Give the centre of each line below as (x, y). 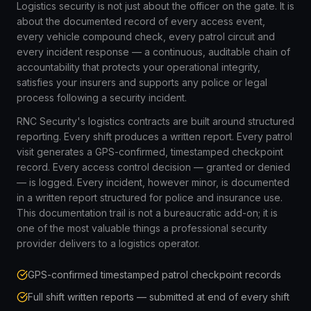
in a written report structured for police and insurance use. (150, 197)
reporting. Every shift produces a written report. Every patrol (154, 136)
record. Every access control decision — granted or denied (153, 167)
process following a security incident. (102, 98)
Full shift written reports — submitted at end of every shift (159, 297)
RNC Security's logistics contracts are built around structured (155, 121)
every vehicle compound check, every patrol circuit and (146, 36)
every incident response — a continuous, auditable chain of (153, 52)
